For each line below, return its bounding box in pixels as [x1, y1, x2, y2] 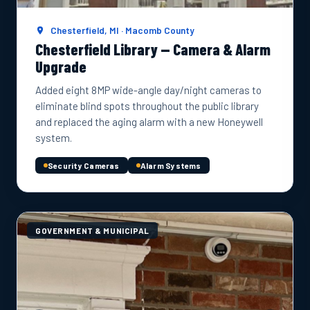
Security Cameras [48, 161, 120, 170]
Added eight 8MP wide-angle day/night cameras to [35, 84, 262, 96]
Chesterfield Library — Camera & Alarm [35, 40, 271, 58]
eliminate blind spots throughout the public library [35, 100, 259, 112]
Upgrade [35, 57, 86, 75]
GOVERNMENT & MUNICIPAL [35, 226, 149, 235]
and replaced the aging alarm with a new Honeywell [35, 116, 263, 128]
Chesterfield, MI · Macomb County [48, 24, 195, 36]
